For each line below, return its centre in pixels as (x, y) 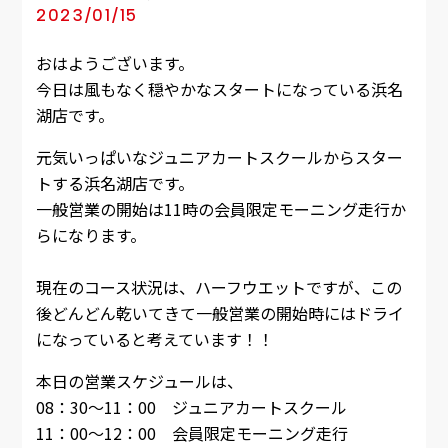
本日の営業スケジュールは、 (139, 381)
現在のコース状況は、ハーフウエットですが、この (218, 287)
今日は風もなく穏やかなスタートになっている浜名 (219, 89)
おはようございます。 (114, 63)
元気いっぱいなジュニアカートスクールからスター (219, 157)
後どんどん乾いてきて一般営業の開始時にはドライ (219, 313)
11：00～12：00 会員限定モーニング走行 (191, 433)
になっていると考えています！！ (154, 339)
